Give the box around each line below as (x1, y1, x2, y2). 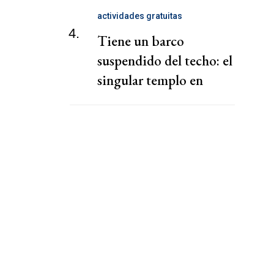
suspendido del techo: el (97, 51, 232, 70)
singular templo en (97, 71, 203, 90)
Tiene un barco (97, 32, 184, 51)
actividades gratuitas (97, 11, 182, 21)
